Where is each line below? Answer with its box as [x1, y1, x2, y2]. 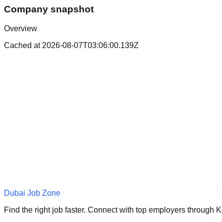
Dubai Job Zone [4, 188, 60, 197]
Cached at [4, 41, 42, 50]
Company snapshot [4, 4, 94, 15]
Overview [4, 24, 37, 33]
